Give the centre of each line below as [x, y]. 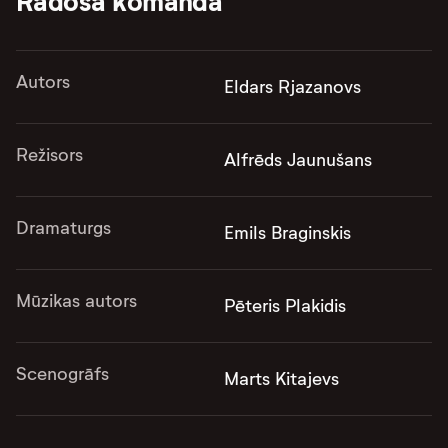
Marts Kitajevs [281, 379]
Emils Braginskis [287, 233]
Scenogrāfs [62, 374]
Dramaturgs [63, 228]
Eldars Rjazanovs [292, 87]
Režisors [49, 155]
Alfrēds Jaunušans [298, 160]
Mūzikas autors [76, 301]
